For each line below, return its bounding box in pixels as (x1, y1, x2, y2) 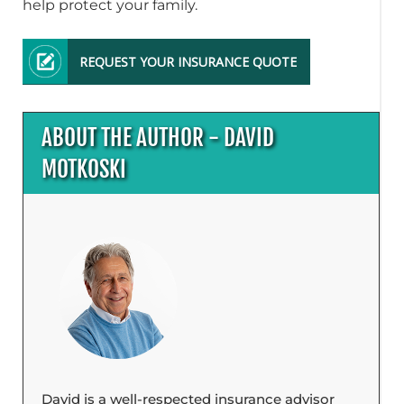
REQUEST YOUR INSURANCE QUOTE (79, 53, 298, 71)
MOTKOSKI (41, 155, 127, 184)
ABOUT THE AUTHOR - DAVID (41, 124, 275, 152)
